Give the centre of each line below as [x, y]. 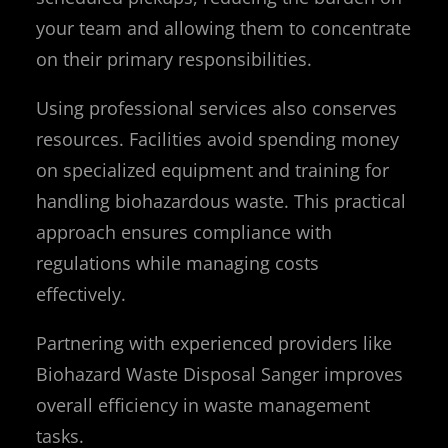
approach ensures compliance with [184, 231]
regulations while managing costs [177, 262]
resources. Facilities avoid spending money [217, 138]
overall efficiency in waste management [203, 404]
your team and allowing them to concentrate [223, 27]
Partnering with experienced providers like [214, 342]
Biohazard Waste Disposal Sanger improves [219, 373]
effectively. [81, 293]
